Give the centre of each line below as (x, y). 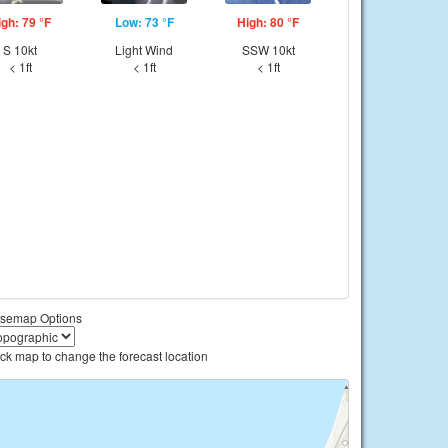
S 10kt (20, 49)
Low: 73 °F (144, 22)
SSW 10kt (268, 49)
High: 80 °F (268, 22)
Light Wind (144, 49)
